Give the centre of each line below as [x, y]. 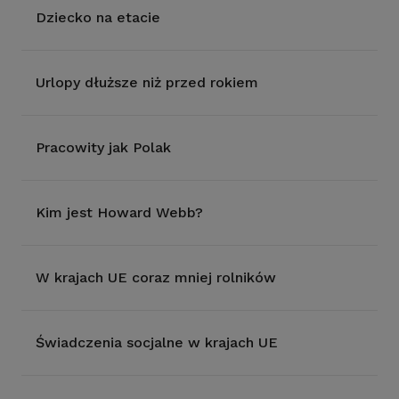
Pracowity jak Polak [103, 147]
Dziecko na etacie [98, 17]
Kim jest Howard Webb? [119, 212]
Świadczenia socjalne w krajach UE [157, 342]
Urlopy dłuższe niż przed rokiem [147, 82]
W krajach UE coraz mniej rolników [156, 277]
